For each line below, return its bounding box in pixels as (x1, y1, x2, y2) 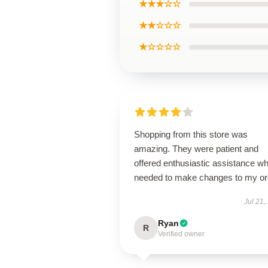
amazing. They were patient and (134, 144, 258, 154)
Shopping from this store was (134, 129, 248, 139)
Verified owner (158, 230, 205, 238)
